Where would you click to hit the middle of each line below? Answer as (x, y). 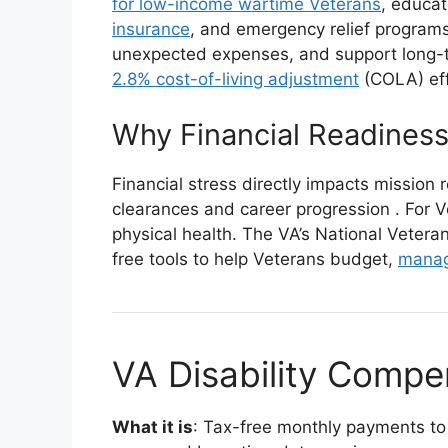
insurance (151, 29)
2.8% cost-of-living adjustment (235, 79)
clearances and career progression (253, 208)
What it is (152, 426)
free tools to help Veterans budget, (255, 258)
